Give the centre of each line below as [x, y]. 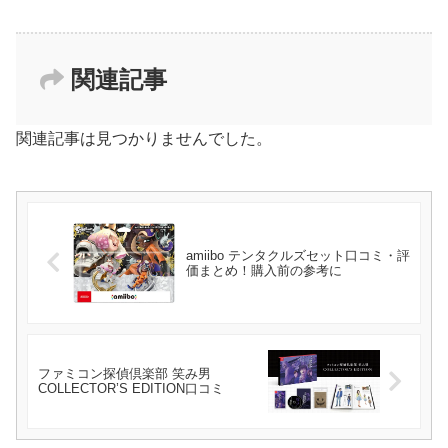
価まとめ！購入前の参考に [263, 270]
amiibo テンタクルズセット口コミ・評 [297, 255]
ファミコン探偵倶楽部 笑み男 [124, 374]
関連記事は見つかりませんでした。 [144, 138]
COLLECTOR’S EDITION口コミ [131, 389]
